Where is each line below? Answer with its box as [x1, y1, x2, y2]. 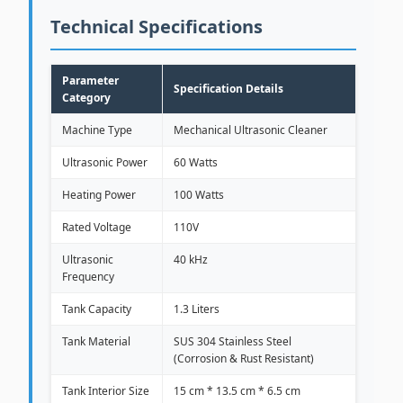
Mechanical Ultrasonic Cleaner [174, 122, 327, 138]
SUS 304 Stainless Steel [174, 334, 291, 349]
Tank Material [62, 334, 130, 349]
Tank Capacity [62, 301, 131, 317]
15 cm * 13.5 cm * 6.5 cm [174, 383, 300, 399]
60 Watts [174, 155, 218, 170]
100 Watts [174, 187, 224, 202]
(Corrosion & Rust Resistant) [174, 351, 314, 366]
